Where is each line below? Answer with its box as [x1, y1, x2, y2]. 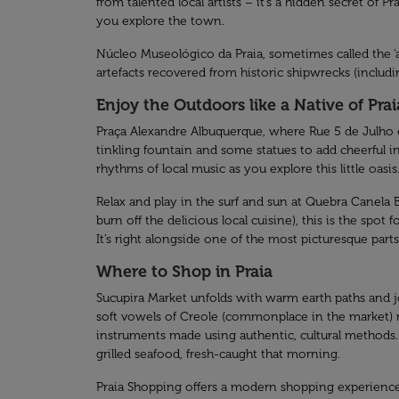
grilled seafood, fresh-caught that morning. [96, 346, 340, 362]
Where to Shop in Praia [96, 262, 273, 281]
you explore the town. [96, 13, 224, 28]
